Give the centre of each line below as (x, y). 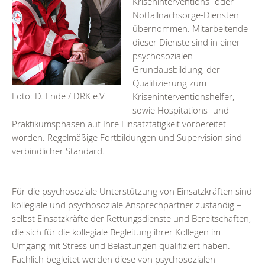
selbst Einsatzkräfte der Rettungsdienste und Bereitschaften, (131, 219)
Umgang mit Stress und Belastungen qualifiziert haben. (121, 246)
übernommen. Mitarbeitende (190, 29)
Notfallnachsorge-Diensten (185, 15)
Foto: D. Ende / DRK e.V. (59, 96)
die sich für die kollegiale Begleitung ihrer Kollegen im (116, 232)
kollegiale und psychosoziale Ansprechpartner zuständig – (127, 205)
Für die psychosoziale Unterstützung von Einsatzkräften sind (132, 191)
